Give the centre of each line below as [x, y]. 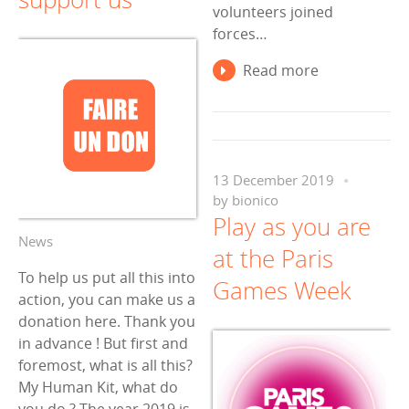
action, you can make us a [107, 300]
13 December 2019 [273, 180]
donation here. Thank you [107, 322]
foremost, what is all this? [105, 366]
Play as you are [292, 226]
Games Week [282, 290]
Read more [280, 71]
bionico [255, 200]
